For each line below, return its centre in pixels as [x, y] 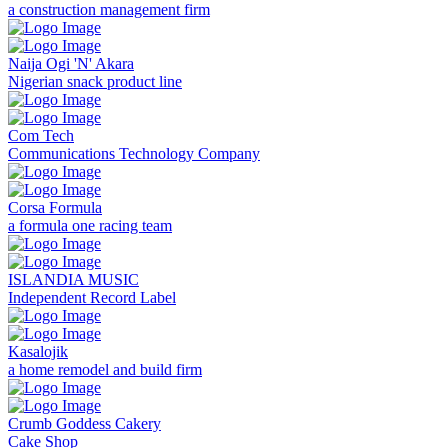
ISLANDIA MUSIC [73, 280]
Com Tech [41, 136]
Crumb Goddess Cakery [84, 424]
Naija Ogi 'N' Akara [71, 64]
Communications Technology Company [134, 154]
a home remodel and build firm [105, 370]
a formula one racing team [90, 226]
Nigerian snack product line [95, 82]
